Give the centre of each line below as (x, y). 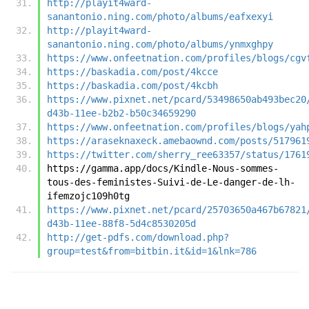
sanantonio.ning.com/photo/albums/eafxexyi (160, 16)
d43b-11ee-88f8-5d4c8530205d (121, 223)
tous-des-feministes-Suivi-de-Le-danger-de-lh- (171, 182)
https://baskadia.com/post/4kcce (132, 71)
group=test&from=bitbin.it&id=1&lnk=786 (152, 251)
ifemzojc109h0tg (88, 196)
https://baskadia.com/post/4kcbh (132, 85)
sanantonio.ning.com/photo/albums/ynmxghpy (160, 44)
